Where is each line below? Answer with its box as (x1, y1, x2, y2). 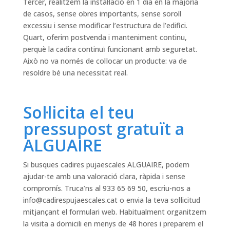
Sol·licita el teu (23, 101, 135, 124)
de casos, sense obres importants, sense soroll (23, 9, 181, 19)
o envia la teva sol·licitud (117, 195, 200, 205)
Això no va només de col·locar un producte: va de (23, 56, 187, 66)
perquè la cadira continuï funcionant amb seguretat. (23, 44, 197, 54)
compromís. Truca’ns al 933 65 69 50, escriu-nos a (23, 183, 190, 194)
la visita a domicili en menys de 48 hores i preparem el (23, 219, 203, 229)
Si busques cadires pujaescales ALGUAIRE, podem (23, 160, 189, 170)
